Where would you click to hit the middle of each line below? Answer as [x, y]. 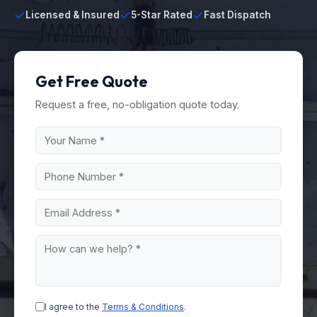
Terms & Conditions [143, 307]
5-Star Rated [162, 15]
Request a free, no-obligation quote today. [137, 104]
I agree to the [73, 307]
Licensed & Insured [73, 15]
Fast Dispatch [237, 15]
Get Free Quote [92, 81]
